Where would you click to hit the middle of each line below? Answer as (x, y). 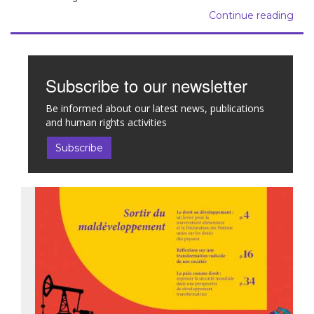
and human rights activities (106, 123)
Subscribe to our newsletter (146, 86)
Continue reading (251, 16)
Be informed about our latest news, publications (155, 109)
